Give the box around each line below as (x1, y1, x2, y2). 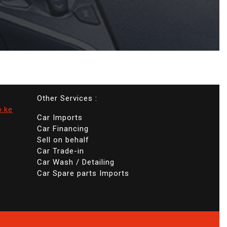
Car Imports (37, 113, 83, 123)
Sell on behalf (37, 135, 89, 145)
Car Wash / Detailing (37, 158, 115, 167)
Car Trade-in (37, 146, 84, 156)
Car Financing (37, 124, 89, 134)
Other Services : (37, 94, 97, 103)
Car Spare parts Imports (37, 169, 129, 178)
